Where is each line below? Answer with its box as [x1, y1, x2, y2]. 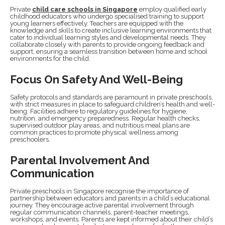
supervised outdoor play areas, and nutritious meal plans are [10, 121, 190, 129]
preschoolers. [10, 135, 50, 143]
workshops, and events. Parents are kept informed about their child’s [10, 215, 213, 223]
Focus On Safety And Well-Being [10, 72, 183, 86]
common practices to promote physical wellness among [10, 128, 178, 136]
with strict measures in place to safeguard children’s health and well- [10, 100, 215, 108]
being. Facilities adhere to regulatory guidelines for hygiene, [10, 107, 187, 115]
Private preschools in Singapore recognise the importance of [10, 187, 189, 195]
